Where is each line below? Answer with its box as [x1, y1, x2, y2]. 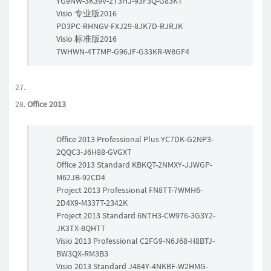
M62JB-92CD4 [56, 172, 105, 183]
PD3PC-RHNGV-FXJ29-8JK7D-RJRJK [56, 21, 183, 31]
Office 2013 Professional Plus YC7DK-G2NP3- [56, 134, 214, 145]
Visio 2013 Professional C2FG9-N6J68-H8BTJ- [56, 235, 215, 246]
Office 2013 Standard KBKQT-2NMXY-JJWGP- [56, 159, 212, 170]
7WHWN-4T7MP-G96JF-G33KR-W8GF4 [56, 46, 189, 57]
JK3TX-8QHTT [56, 223, 106, 233]
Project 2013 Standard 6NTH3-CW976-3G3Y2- [56, 210, 215, 221]
